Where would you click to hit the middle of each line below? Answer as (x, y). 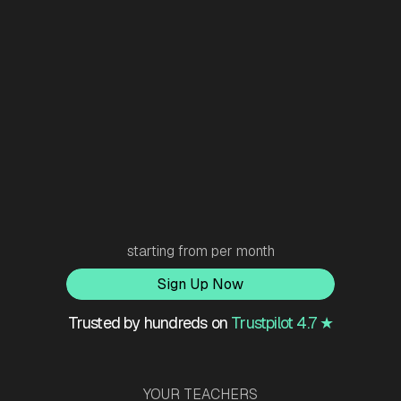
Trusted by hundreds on (149, 323)
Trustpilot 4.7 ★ (282, 323)
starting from (169, 252)
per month (243, 252)
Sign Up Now (200, 285)
